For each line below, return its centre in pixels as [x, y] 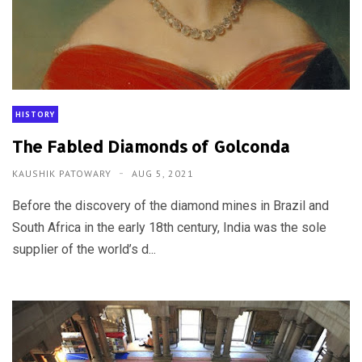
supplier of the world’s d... [84, 249]
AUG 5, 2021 [163, 173]
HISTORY [35, 114]
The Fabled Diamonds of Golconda [151, 146]
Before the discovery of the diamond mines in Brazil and [170, 205]
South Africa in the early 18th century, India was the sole [169, 227]
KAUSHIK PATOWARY [63, 173]
